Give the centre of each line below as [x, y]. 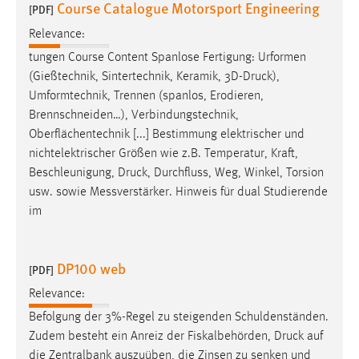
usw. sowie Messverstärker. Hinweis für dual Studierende [178, 192]
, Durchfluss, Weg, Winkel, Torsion [236, 173]
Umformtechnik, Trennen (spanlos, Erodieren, [146, 96]
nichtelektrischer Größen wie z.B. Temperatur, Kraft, [163, 153]
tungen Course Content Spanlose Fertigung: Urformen [167, 57]
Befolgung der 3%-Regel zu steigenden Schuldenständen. [179, 317]
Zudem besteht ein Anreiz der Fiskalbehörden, [151, 336]
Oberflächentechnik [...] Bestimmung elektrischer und [167, 134]
